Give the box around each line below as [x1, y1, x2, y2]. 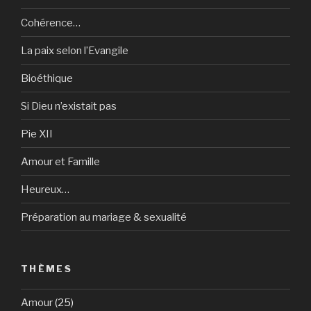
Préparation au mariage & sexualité [21, 210, 187, 224]
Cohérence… [21, 16, 81, 29]
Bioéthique [21, 72, 73, 85]
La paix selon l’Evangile [21, 44, 128, 57]
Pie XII [21, 127, 53, 140]
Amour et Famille [21, 155, 100, 168]
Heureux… [21, 183, 69, 196]
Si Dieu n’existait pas [21, 99, 117, 112]
